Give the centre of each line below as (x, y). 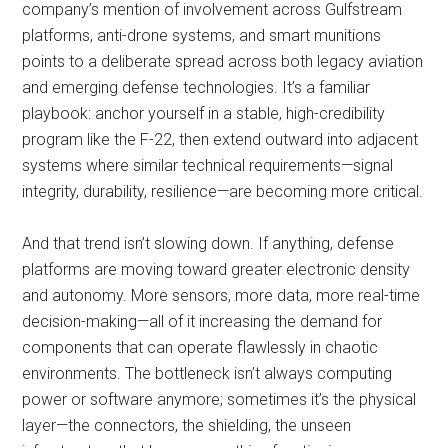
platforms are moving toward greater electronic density (216, 269)
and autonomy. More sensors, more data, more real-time (221, 295)
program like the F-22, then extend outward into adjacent (220, 139)
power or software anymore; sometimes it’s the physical (219, 399)
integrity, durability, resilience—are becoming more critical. (223, 191)
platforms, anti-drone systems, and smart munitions (202, 35)
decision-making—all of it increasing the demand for (202, 321)
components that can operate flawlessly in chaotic (200, 347)
